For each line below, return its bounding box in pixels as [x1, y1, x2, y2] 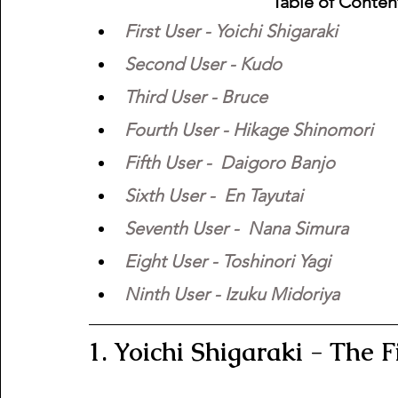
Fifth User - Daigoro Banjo [124, 152, 335, 174]
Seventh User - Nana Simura [124, 218, 353, 240]
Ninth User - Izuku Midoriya [124, 283, 339, 306]
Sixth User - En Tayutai [124, 185, 303, 207]
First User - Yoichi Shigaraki [124, 20, 338, 43]
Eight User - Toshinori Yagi [124, 251, 330, 273]
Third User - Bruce [124, 86, 267, 108]
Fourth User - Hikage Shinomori [124, 119, 373, 141]
